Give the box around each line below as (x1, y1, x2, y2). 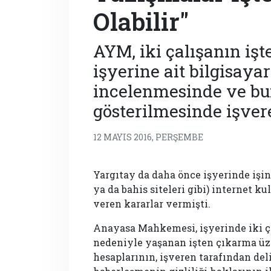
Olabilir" (93, 5, 189, 38)
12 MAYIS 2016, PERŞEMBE (93, 131, 203, 143)
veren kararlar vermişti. (93, 197, 211, 210)
